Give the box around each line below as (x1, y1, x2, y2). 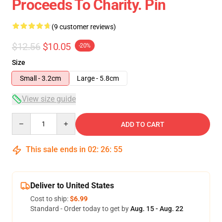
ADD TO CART (121, 120, 165, 128)
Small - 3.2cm (20, 74, 61, 82)
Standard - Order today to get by (30, 205, 130, 213)
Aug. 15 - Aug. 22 (130, 205, 183, 213)
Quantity (11, 113, 39, 121)
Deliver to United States (30, 181, 114, 190)
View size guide (22, 94, 76, 104)
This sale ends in (24, 145, 88, 154)
